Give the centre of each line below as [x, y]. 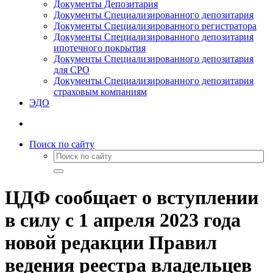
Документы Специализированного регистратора [155, 26]
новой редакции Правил [111, 243]
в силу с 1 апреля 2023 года [123, 220]
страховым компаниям [100, 92]
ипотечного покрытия [100, 48]
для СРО [72, 70]
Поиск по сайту [62, 144]
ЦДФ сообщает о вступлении [132, 198]
